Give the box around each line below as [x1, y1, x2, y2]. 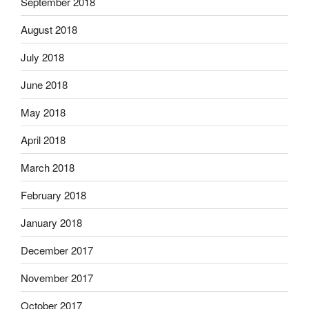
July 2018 [21, 49, 64, 64]
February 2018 [21, 187, 86, 202]
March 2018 [21, 159, 74, 175]
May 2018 [21, 104, 66, 119]
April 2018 [21, 132, 66, 147]
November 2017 [21, 270, 93, 285]
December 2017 [21, 242, 93, 257]
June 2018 [21, 77, 68, 92]
